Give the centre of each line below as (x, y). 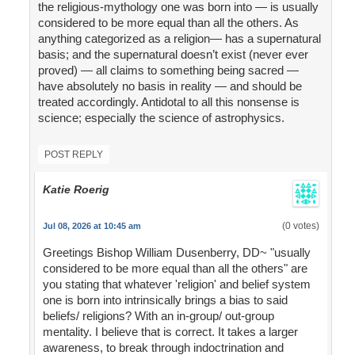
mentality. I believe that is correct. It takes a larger (170, 332)
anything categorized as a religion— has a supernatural (179, 39)
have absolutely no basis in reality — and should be (170, 86)
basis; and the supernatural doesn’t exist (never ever (173, 55)
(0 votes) (300, 226)
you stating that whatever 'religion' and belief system (176, 284)
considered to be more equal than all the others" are (175, 269)
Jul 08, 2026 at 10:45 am (92, 226)
